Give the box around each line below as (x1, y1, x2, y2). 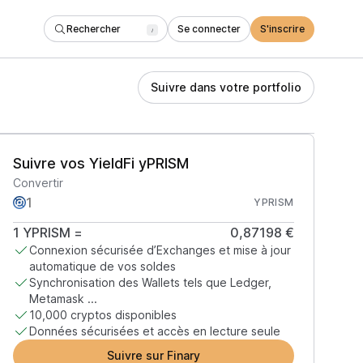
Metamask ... (28, 292, 97, 305)
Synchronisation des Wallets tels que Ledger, (28, 275, 271, 289)
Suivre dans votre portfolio (151, 80, 301, 94)
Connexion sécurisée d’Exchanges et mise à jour (28, 243, 291, 257)
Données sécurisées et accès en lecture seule (28, 324, 280, 338)
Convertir (12, 176, 63, 190)
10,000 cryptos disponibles (28, 308, 177, 322)
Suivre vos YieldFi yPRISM (12, 155, 189, 172)
